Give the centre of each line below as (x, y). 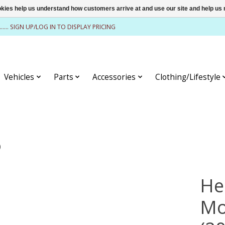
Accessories (114, 77)
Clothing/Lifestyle (188, 77)
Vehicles (19, 77)
